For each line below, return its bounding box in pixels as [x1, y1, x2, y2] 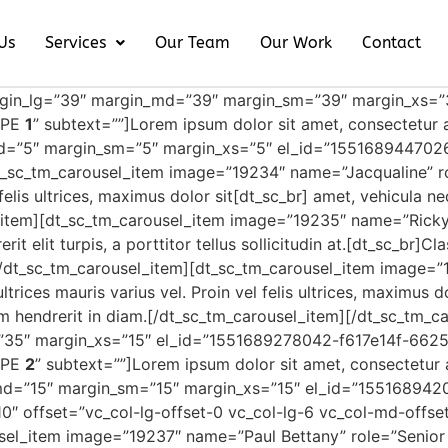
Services [44, 33, 106, 52]
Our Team [154, 33, 230, 52]
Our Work [259, 33, 332, 52]
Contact [361, 33, 421, 52]
